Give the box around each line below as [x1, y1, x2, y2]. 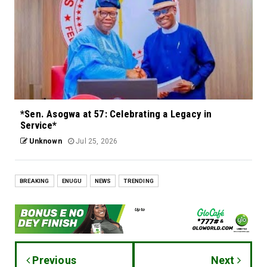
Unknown [27, 137, 62, 146]
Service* [20, 119, 57, 132]
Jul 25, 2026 [74, 137, 118, 146]
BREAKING [20, 178, 49, 185]
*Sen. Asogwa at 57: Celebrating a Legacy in [20, 108, 212, 120]
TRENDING [123, 178, 154, 185]
